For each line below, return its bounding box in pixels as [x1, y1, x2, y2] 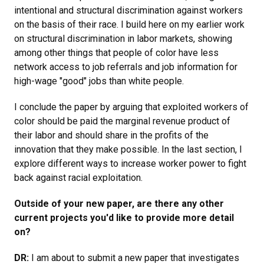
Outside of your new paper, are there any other [14, 197, 224, 209]
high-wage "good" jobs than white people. [14, 75, 189, 87]
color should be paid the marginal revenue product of [14, 115, 230, 127]
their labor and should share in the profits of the [14, 129, 209, 141]
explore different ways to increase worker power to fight [14, 157, 246, 169]
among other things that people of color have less [14, 47, 219, 58]
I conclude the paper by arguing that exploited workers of [14, 101, 249, 113]
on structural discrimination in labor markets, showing [14, 32, 232, 44]
